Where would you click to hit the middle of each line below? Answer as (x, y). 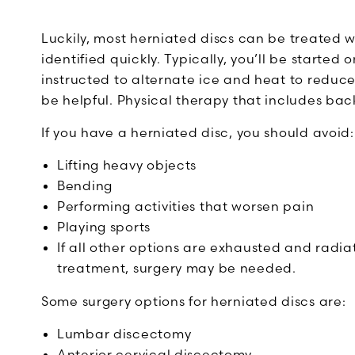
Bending (85, 185)
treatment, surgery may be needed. (177, 268)
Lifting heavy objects (127, 165)
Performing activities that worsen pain (186, 206)
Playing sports (104, 227)
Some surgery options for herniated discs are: (194, 301)
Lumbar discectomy (124, 334)
